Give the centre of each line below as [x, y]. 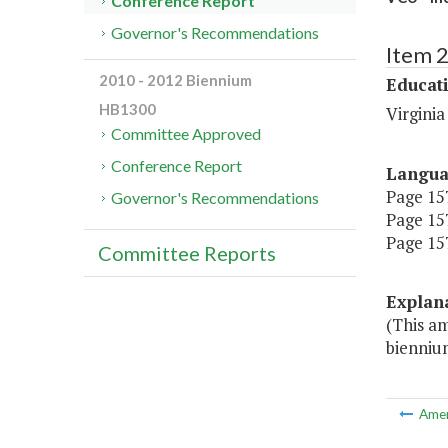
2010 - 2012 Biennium [175, 80]
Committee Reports [187, 253]
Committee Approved [186, 134]
